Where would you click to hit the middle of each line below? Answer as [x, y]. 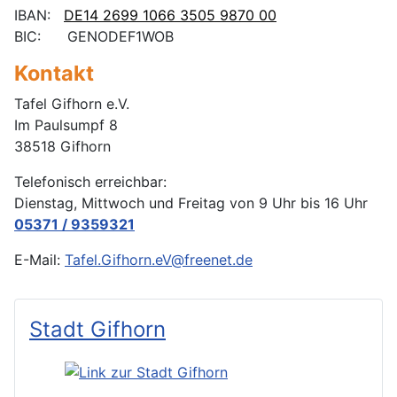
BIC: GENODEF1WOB [94, 37]
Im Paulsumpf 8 [68, 125]
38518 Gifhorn [62, 147]
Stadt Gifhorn [97, 330]
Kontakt [54, 74]
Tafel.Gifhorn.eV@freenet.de [159, 260]
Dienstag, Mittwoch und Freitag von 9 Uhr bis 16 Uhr [191, 203]
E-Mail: [39, 260]
